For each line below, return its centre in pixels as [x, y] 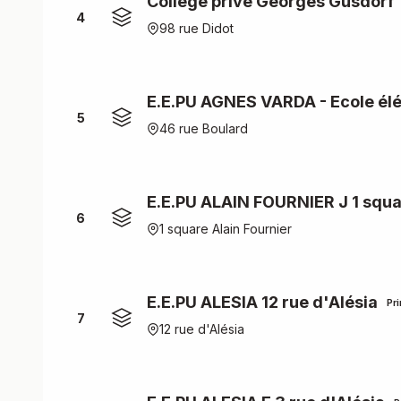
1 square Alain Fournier [226, 229]
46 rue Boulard [204, 128]
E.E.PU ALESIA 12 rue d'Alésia [262, 302]
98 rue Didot [196, 28]
